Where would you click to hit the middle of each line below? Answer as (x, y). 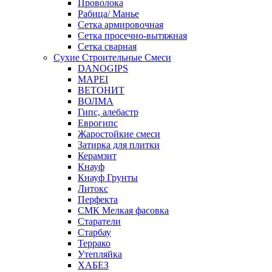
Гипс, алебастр (108, 112)
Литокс (93, 189)
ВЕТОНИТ (101, 90)
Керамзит (97, 156)
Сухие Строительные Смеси (112, 57)
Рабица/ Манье (108, 14)
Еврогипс (98, 123)
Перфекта (98, 199)
